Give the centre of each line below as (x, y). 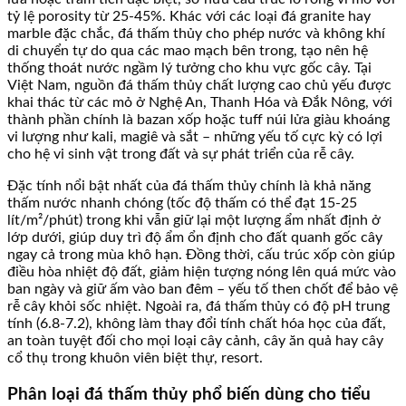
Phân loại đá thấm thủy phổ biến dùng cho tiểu (189, 395)
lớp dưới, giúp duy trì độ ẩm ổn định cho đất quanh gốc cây (195, 238)
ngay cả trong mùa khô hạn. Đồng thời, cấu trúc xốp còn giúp (201, 255)
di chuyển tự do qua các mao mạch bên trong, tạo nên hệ (188, 51)
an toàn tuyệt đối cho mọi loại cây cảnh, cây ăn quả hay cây (195, 341)
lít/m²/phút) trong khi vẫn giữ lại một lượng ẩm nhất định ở (194, 221)
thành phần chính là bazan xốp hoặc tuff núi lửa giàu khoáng (198, 120)
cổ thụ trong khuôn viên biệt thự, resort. (135, 358)
